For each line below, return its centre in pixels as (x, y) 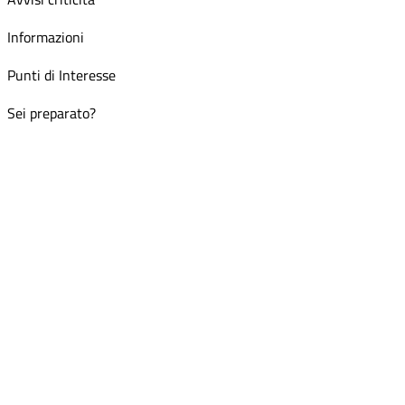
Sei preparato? (52, 113)
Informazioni (46, 37)
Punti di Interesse (61, 75)
